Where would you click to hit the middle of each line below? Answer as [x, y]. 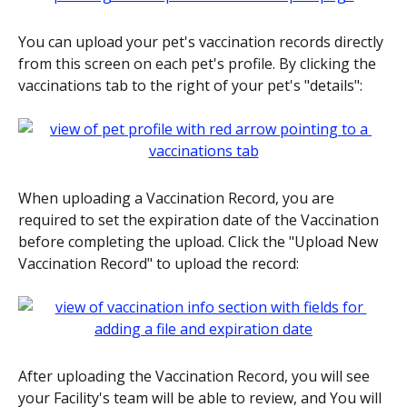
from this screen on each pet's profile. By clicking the [199, 63]
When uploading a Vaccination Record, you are [178, 198]
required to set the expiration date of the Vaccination [200, 219]
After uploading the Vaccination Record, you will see [196, 376]
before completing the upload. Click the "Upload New [200, 241]
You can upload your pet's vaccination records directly [203, 41]
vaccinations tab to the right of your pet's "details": [190, 85]
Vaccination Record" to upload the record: [159, 263]
